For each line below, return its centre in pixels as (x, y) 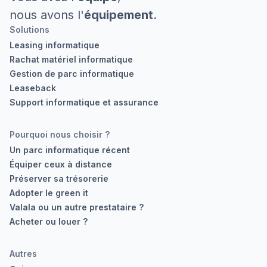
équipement (119, 15)
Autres (23, 254)
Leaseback (33, 88)
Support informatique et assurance (84, 102)
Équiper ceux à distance (61, 164)
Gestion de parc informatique (72, 74)
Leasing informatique (55, 45)
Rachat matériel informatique (71, 59)
